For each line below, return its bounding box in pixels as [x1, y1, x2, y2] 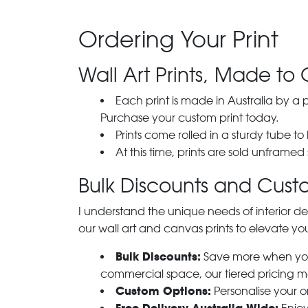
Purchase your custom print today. [100, 111, 278, 124]
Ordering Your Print [78, 26, 278, 53]
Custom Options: [115, 284, 211, 298]
